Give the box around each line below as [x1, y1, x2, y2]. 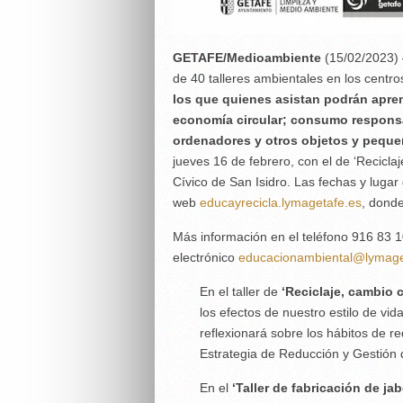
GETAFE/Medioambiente [173, 50, 321, 65]
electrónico [173, 250, 238, 264]
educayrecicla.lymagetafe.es [200, 195, 362, 210]
